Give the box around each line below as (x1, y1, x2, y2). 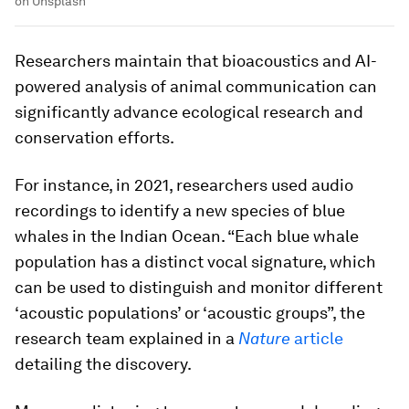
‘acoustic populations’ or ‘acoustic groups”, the (15, 303, 365, 323)
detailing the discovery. (15, 354, 192, 374)
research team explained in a (15, 329, 238, 349)
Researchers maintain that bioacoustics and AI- (15, 51, 377, 71)
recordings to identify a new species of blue (15, 201, 345, 221)
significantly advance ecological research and (15, 102, 363, 122)
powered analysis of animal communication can (15, 77, 377, 97)
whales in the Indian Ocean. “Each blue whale (15, 226, 359, 246)
